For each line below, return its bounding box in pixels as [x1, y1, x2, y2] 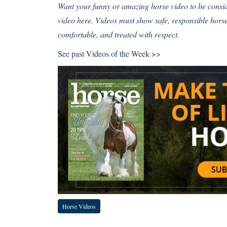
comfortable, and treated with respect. [58, 29, 179, 40]
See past [58, 48, 86, 59]
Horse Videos [62, 202, 96, 210]
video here [58, 15, 91, 25]
